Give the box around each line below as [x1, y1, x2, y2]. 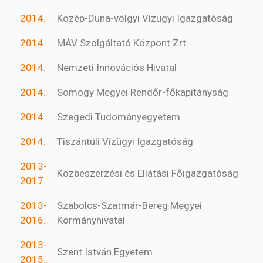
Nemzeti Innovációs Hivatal [57, 62, 177, 74]
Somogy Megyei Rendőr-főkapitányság [57, 86, 228, 99]
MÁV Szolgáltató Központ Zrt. [57, 37, 188, 49]
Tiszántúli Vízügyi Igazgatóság [57, 136, 193, 148]
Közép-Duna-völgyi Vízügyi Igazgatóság [57, 12, 233, 25]
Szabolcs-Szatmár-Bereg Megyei [57, 200, 202, 212]
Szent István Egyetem [57, 246, 153, 258]
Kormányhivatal [57, 214, 125, 227]
